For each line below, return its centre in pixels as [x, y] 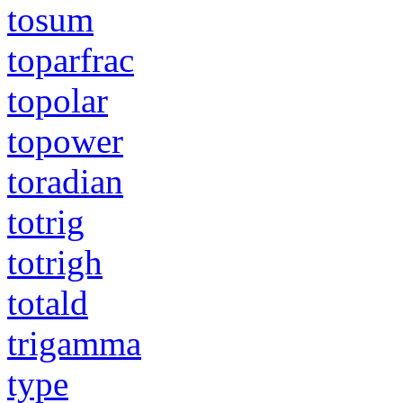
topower [65, 140]
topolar [58, 100]
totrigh [55, 262]
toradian [65, 181]
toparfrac [71, 59]
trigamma [74, 343]
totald [48, 302]
